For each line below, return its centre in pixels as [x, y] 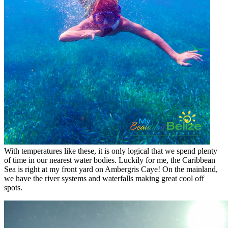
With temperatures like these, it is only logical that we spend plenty [111, 151]
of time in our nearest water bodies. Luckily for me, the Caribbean [110, 160]
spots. [13, 187]
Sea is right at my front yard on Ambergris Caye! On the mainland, [111, 169]
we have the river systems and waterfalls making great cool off [104, 178]
